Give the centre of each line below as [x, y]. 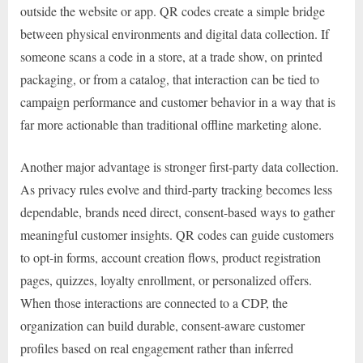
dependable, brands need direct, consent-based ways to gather [177, 212]
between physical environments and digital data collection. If [175, 34]
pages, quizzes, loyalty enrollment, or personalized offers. [166, 280]
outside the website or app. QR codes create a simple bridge [173, 11]
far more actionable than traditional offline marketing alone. [171, 125]
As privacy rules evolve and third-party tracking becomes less [176, 190]
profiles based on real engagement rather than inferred [157, 348]
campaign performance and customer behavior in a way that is [178, 102]
